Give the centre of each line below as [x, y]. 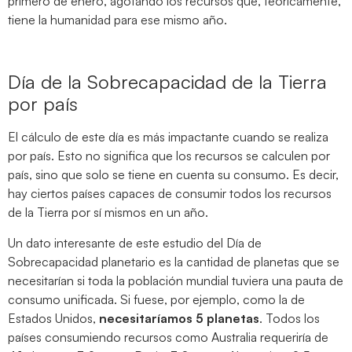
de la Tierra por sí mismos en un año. [108, 213]
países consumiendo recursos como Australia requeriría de [168, 337]
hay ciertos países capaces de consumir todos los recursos [170, 194]
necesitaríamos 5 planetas [179, 318]
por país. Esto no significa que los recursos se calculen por [169, 156]
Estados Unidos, [53, 318]
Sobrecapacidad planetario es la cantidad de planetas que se [174, 261]
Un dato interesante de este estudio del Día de [135, 242]
